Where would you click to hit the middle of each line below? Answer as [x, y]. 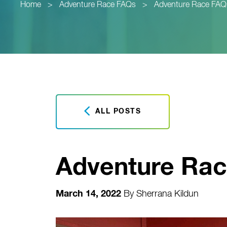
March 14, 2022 [88, 194]
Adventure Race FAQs [98, 5]
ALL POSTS [117, 112]
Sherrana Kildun [167, 194]
